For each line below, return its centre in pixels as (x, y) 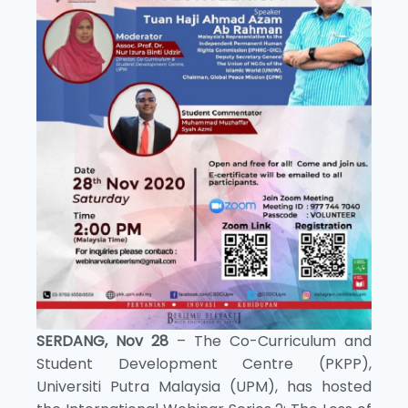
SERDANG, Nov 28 (102, 341)
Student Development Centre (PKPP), (204, 363)
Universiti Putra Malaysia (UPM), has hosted (204, 386)
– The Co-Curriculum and (270, 341)
